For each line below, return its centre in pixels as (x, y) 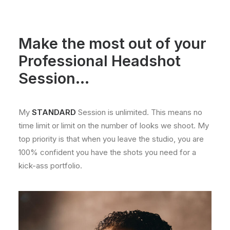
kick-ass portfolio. (50, 166)
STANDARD (54, 112)
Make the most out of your (112, 43)
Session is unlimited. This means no (139, 112)
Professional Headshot (100, 61)
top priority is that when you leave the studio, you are (111, 139)
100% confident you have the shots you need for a (107, 152)
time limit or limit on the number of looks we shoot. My (114, 126)
